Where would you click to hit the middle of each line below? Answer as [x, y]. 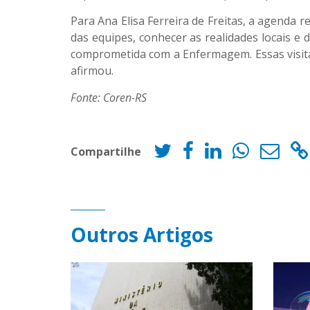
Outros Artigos [142, 235]
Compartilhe [106, 151]
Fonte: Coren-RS [109, 98]
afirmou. [92, 71]
